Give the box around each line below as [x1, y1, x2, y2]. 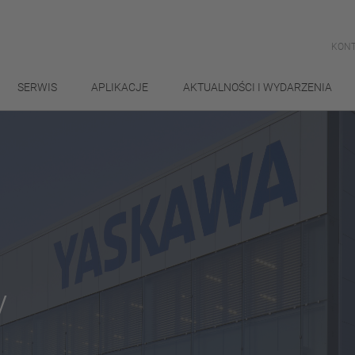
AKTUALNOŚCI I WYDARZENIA [182, 81, 332, 94]
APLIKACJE [91, 81, 149, 94]
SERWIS [17, 81, 57, 94]
